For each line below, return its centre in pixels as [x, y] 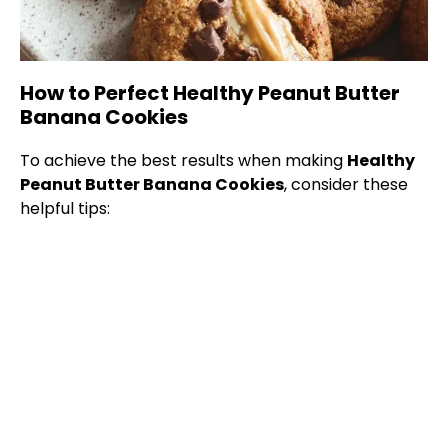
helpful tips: [65, 209]
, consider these [346, 185]
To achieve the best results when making [183, 161]
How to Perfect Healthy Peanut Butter [210, 93]
